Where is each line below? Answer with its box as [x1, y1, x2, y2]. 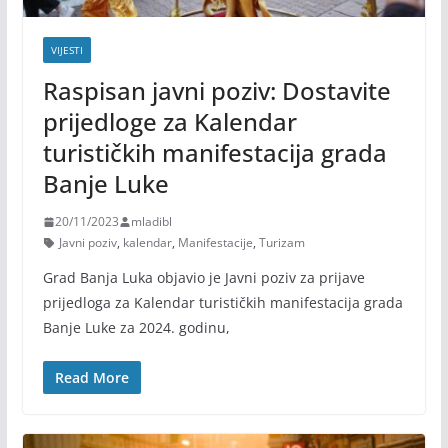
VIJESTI [50, 43, 83, 58]
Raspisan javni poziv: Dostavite [42, 74, 391, 108]
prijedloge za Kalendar [42, 105, 297, 139]
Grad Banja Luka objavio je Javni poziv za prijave [42, 268, 365, 288]
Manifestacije [177, 234, 253, 252]
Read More [54, 368, 129, 388]
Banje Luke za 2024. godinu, [42, 318, 230, 338]
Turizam [258, 234, 305, 252]
